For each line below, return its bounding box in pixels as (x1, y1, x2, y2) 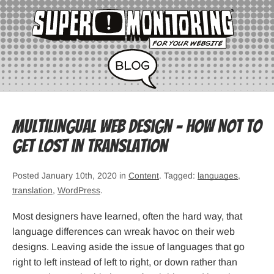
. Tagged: (159, 171, 198, 181)
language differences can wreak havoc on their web (12, 226, 235, 237)
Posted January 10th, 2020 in (12, 171, 128, 181)
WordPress (57, 185, 100, 196)
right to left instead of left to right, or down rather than (12, 257, 237, 268)
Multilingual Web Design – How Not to (12, 117, 262, 136)
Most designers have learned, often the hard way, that (12, 211, 242, 222)
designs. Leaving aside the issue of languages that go (12, 242, 245, 253)
